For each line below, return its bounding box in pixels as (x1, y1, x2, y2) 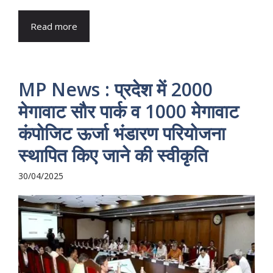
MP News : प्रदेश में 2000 (18, 77, 213, 102)
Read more (30, 20, 77, 33)
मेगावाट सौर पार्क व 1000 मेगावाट (18, 99, 239, 124)
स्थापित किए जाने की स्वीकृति (18, 143, 208, 168)
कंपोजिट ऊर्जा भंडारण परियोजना (18, 121, 225, 146)
